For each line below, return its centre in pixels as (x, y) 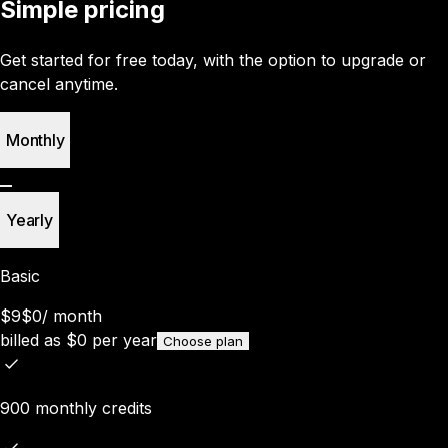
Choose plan (203, 341)
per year (124, 340)
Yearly (29, 220)
